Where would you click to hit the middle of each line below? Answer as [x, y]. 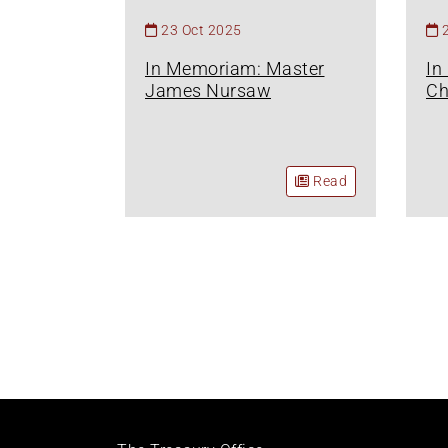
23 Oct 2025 [201, 29]
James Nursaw [208, 90]
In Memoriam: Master [235, 68]
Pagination [177, 308]
